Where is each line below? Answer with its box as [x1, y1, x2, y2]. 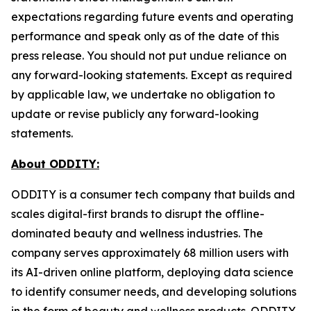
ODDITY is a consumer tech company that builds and [11, 187, 295, 201]
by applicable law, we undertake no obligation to [11, 87, 275, 101]
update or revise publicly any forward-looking [11, 107, 259, 121]
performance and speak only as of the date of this [11, 29, 279, 43]
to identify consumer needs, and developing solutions [11, 285, 296, 299]
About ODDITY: [11, 157, 99, 171]
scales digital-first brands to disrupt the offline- [11, 207, 264, 221]
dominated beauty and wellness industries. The [11, 226, 263, 240]
